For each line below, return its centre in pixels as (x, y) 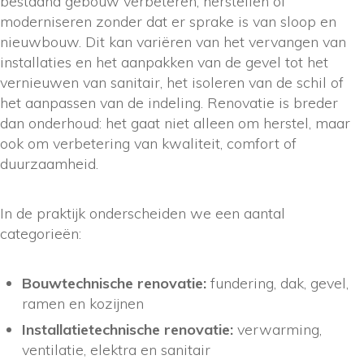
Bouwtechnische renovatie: (114, 283)
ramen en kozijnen (83, 303)
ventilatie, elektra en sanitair (116, 349)
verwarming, (277, 329)
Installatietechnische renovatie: (128, 329)
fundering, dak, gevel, (277, 283)
